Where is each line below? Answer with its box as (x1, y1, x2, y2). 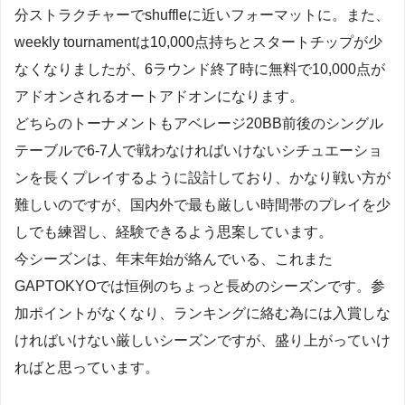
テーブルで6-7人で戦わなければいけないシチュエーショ (14, 142, 382, 158)
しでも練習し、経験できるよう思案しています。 (14, 223, 333, 240)
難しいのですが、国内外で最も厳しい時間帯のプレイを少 (14, 196, 391, 212)
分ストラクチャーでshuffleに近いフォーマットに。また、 (14, 6, 390, 23)
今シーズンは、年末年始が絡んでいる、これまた (14, 250, 333, 267)
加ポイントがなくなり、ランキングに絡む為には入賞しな (14, 305, 391, 321)
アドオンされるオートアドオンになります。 (14, 88, 304, 104)
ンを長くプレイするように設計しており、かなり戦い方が (14, 169, 391, 185)
